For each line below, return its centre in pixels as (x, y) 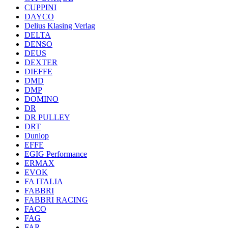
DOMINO (41, 99)
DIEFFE (38, 72)
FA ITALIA (44, 181)
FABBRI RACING (56, 200)
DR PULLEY (47, 117)
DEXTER (41, 62)
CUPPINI (40, 7)
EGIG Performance (56, 154)
